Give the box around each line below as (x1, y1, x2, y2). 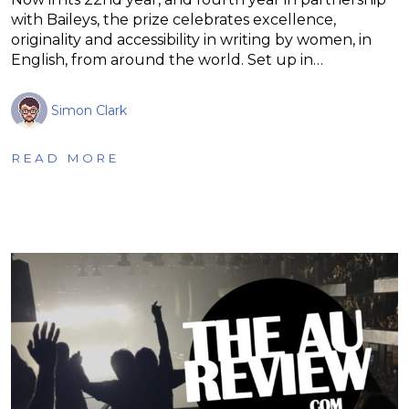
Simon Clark (51, 101, 127, 119)
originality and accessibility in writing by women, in (11, 30, 372, 48)
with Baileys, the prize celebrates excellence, (11, 10, 336, 28)
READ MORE (11, 150, 120, 165)
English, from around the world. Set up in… (11, 50, 323, 68)
